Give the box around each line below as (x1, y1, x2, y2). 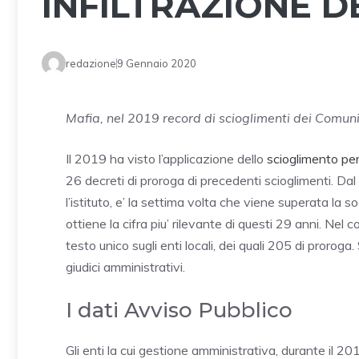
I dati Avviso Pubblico (66, 297, 292, 324)
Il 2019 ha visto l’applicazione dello (66, 151, 264, 167)
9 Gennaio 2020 (117, 56, 196, 70)
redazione (66, 56, 116, 70)
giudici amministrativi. (66, 259, 185, 276)
